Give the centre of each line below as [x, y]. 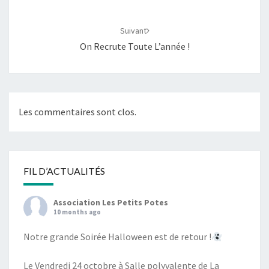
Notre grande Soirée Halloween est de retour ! [117, 237]
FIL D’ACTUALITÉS [64, 171]
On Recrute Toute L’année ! [134, 46]
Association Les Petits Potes [111, 203]
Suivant [133, 31]
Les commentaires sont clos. [77, 112]
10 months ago [77, 212]
